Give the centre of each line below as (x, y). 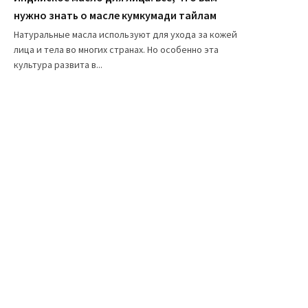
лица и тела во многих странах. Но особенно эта (116, 50)
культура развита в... (58, 65)
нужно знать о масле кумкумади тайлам (115, 15)
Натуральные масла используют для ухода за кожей (125, 35)
